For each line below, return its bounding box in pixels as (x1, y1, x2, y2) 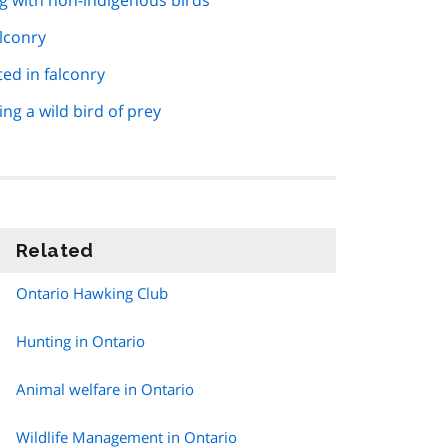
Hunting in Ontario (16, 331, 145, 352)
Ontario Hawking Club (16, 283, 168, 304)
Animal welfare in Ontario (16, 379, 194, 400)
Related (16, 239, 94, 262)
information (93, 239, 209, 262)
